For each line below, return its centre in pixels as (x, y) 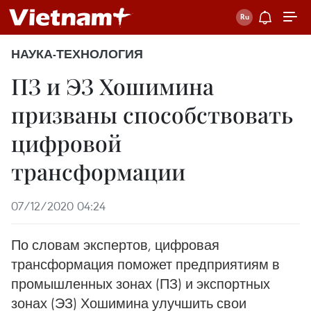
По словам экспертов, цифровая (115, 245)
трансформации (98, 171)
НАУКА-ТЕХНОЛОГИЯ (77, 54)
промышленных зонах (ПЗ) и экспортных (141, 284)
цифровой (66, 143)
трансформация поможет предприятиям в (145, 264)
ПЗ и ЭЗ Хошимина (112, 86)
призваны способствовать (152, 114)
